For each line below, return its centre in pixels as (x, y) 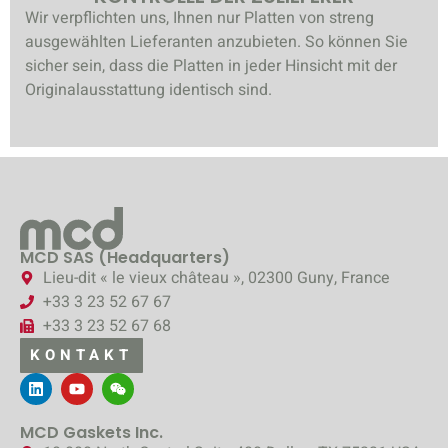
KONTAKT (81, 354)
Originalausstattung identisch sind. (148, 90)
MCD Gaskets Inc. (91, 432)
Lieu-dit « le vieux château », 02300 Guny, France (216, 277)
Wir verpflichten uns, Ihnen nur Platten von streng (199, 18)
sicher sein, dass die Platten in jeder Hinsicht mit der (211, 66)
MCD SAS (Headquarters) (125, 257)
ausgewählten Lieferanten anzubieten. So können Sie (216, 42)
